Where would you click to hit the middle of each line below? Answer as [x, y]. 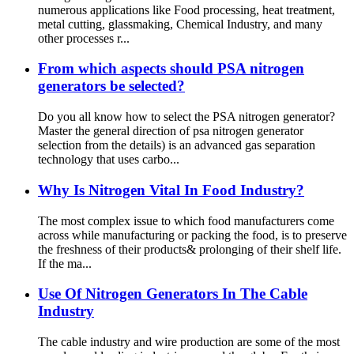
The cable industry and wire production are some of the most [189, 341]
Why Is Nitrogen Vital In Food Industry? [171, 190]
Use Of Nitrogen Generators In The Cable [173, 294]
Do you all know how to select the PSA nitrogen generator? [186, 117]
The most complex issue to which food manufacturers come [186, 220]
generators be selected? [111, 86]
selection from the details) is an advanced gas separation [177, 145]
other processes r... [84, 38]
